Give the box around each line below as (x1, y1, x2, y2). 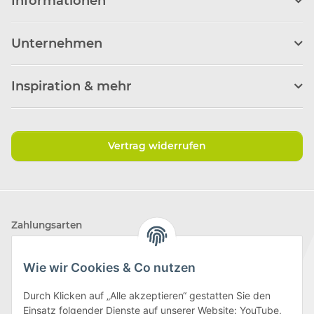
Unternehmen (11, 35, 102, 51)
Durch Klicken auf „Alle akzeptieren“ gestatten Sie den (23, 289, 271, 302)
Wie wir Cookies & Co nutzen (23, 260, 196, 275)
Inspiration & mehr (11, 78, 132, 94)
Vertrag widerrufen (108, 139, 206, 152)
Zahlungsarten (11, 219, 82, 231)
